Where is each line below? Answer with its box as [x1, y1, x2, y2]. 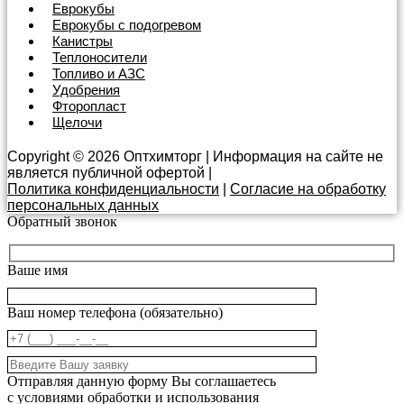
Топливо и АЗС [52, 66, 145, 82]
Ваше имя [7, 262, 68, 278]
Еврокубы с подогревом [52, 17, 201, 33]
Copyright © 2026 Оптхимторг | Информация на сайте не [7, 149, 383, 165]
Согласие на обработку [230, 181, 386, 197]
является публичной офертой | [7, 165, 212, 181]
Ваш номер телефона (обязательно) [7, 304, 223, 320]
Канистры [52, 33, 113, 50]
